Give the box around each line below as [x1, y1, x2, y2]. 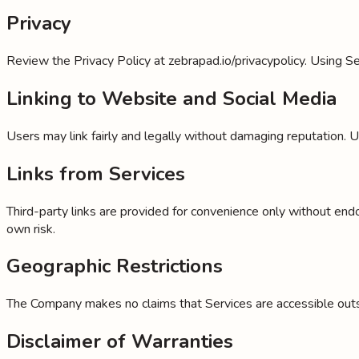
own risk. [6, 220, 55, 238]
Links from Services [6, 160, 185, 187]
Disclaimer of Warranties [6, 329, 233, 355]
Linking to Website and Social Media [6, 85, 337, 111]
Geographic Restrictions [6, 253, 223, 280]
